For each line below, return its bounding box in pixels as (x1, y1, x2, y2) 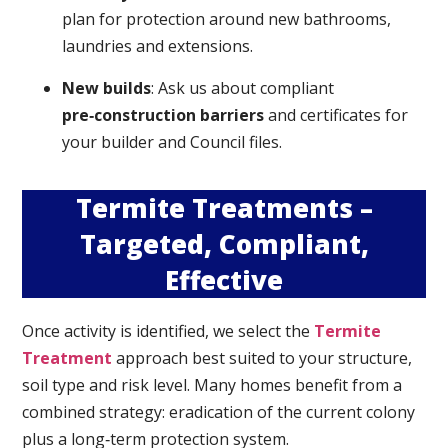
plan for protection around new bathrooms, (62, 8, 392, 31)
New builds (62, 76, 152, 99)
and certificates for (264, 103, 409, 126)
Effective (165, 262, 283, 299)
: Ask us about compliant (151, 76, 335, 99)
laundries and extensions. (62, 35, 254, 58)
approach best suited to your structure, (116, 347, 413, 370)
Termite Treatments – (75, 190, 373, 227)
